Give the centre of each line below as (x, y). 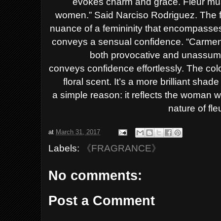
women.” (75, 15)
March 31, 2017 (78, 132)
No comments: (95, 176)
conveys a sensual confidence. (119, 41)
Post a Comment (102, 201)
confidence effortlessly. (137, 68)
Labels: (65, 148)
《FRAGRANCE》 (122, 148)
